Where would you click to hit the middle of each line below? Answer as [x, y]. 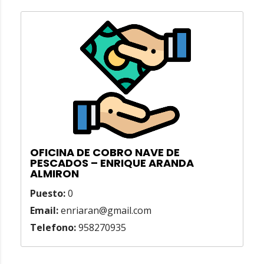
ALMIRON [55, 174]
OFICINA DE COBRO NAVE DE [105, 153]
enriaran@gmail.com [105, 211]
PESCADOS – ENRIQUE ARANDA [112, 163]
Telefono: [53, 228]
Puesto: [48, 194]
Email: [44, 211]
